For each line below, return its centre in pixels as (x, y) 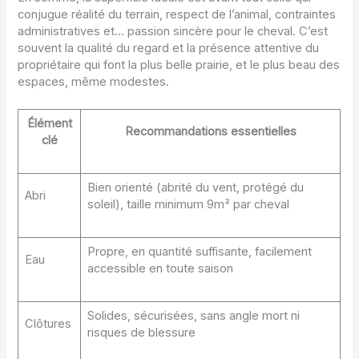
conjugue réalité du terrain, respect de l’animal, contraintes (177, 15)
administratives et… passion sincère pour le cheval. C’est (173, 32)
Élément (49, 124)
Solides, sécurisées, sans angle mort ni (193, 316)
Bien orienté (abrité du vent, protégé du (195, 188)
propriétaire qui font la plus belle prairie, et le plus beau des (179, 65)
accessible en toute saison (160, 269)
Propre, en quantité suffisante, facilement (199, 252)
